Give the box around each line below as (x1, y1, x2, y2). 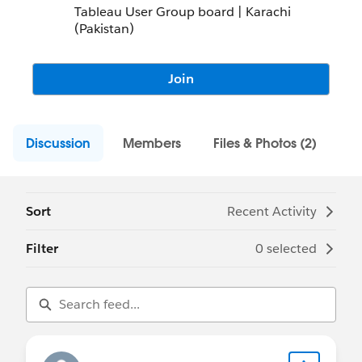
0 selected (255, 240, 317, 257)
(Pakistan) (74, 20, 134, 37)
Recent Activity (227, 203, 317, 220)
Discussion (26, 134, 90, 151)
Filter (26, 240, 58, 257)
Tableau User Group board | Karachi (74, 3, 291, 20)
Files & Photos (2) (213, 134, 317, 151)
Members (123, 134, 181, 151)
